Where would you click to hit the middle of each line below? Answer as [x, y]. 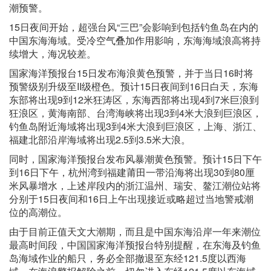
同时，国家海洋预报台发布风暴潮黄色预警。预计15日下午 [135, 159]
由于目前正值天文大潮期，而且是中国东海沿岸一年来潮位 [135, 232]
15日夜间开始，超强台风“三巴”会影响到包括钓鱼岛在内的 [134, 27]
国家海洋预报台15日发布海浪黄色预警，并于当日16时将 [131, 73]
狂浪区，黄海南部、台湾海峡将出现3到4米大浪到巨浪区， [135, 113]
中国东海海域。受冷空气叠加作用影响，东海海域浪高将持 [135, 41]
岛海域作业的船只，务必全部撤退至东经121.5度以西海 [128, 258]
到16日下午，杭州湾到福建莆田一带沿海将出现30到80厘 [132, 172]
